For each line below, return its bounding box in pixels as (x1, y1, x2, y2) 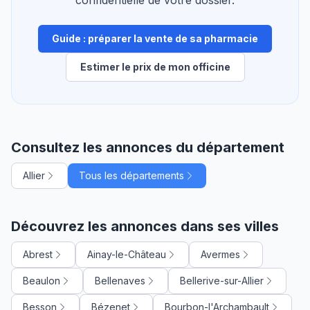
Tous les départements (79, 169, 184, 181)
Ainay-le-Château (87, 248, 166, 260)
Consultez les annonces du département (11, 138, 284, 156)
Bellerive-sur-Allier (180, 274, 264, 286)
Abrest (23, 248, 53, 260)
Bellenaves (95, 274, 145, 286)
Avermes (201, 248, 240, 260)
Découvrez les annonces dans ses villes (11, 217, 279, 235)
